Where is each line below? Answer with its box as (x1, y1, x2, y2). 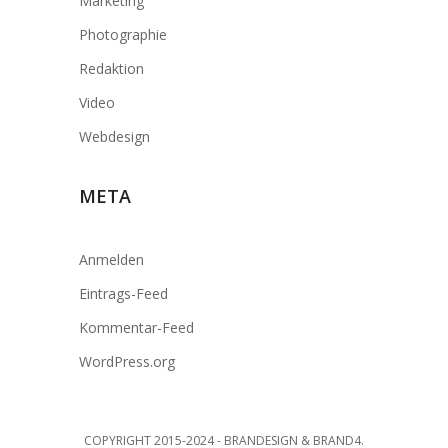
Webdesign (79, 127, 150, 146)
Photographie (79, 25, 167, 44)
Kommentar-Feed (79, 318, 194, 337)
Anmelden (79, 250, 144, 269)
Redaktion (79, 59, 144, 78)
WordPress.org (79, 352, 175, 371)
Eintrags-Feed (79, 284, 168, 303)
